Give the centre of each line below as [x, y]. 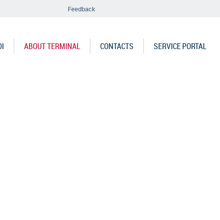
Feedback [81, 9]
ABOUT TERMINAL [52, 46]
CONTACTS [117, 46]
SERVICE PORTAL [180, 46]
